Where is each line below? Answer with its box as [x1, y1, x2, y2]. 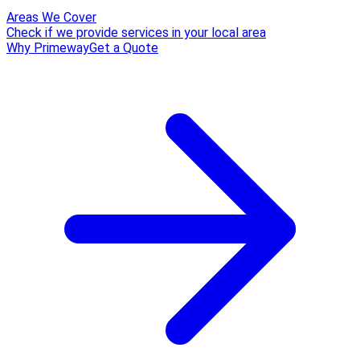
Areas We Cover [6, 10, 96, 25]
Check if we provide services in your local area [6, 25, 266, 40]
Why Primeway [6, 40, 89, 55]
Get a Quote [89, 40, 158, 55]
